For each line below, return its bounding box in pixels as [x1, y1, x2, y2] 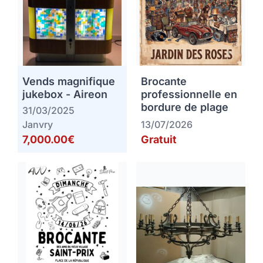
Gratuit [141, 133, 177, 146]
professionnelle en [141, 88, 237, 101]
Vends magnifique [22, 75, 115, 88]
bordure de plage [141, 101, 228, 114]
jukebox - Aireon [22, 88, 107, 101]
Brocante [141, 75, 187, 88]
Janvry [22, 119, 53, 131]
